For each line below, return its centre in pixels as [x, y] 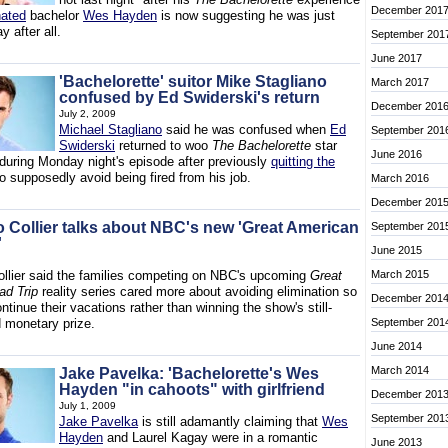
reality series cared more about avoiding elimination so [197, 291]
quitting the [303, 161]
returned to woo [163, 145]
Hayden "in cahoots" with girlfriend [192, 389]
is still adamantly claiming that [230, 421]
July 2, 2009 [87, 113]
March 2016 [400, 178]
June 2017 [396, 58]
